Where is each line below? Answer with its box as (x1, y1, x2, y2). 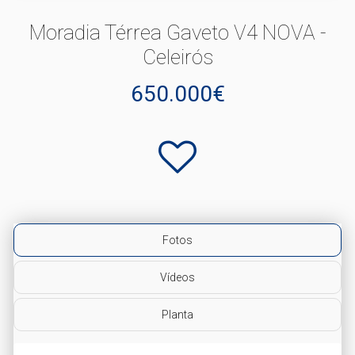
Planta (162, 307, 193, 321)
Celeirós (142, 44, 213, 69)
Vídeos (160, 270, 195, 284)
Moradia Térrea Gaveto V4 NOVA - (29, 20, 326, 44)
